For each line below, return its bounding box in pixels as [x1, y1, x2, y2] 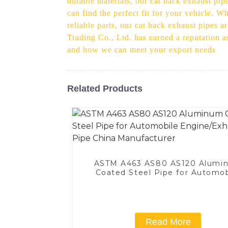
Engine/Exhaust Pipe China [110, 177, 226, 186]
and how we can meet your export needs [67, 45, 216, 54]
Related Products [67, 83, 142, 94]
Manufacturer [139, 186, 197, 195]
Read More [145, 216, 191, 227]
